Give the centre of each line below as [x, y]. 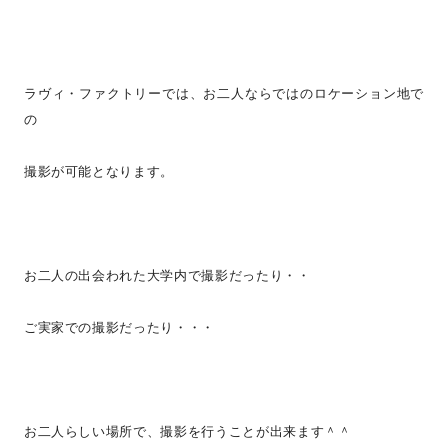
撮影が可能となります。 [99, 170]
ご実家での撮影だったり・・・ [119, 326]
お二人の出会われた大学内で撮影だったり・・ [167, 274]
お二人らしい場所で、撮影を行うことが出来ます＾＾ [187, 430]
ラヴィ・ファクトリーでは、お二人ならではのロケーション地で [224, 92]
